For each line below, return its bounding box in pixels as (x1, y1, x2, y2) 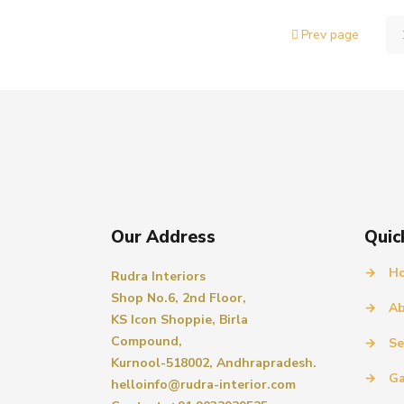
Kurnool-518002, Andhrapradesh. (111, 354, 317, 372)
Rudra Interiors (111, 268, 206, 285)
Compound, (111, 333, 182, 350)
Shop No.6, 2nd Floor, (111, 289, 246, 307)
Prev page (300, 26, 359, 43)
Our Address (111, 225, 216, 249)
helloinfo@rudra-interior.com (111, 376, 296, 393)
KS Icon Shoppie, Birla (111, 311, 248, 328)
